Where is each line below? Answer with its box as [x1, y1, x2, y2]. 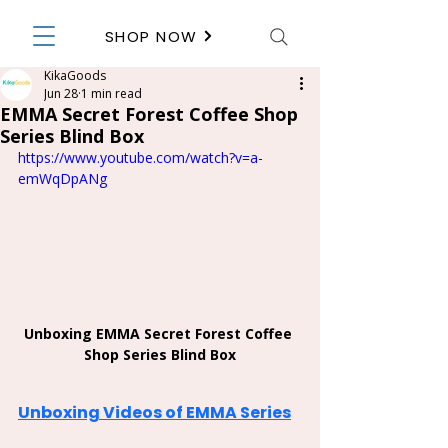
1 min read [81, 85, 142, 102]
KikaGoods [44, 67, 106, 84]
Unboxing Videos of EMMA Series [18, 400, 291, 424]
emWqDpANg [18, 169, 107, 188]
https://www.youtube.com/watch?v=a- [18, 148, 263, 167]
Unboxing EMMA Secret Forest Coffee [24, 323, 296, 343]
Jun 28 [44, 85, 78, 102]
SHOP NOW [104, 25, 198, 47]
